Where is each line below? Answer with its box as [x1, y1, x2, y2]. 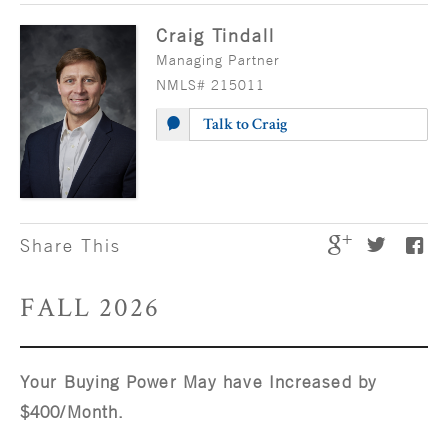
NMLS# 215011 [156, 76, 265, 93]
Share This [20, 234, 121, 256]
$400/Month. [20, 401, 125, 422]
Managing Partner [156, 51, 280, 68]
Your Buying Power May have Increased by [20, 371, 377, 392]
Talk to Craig [200, 113, 288, 135]
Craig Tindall [156, 24, 275, 46]
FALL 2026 [20, 289, 160, 325]
